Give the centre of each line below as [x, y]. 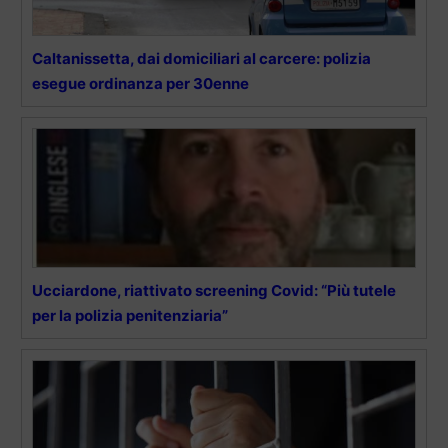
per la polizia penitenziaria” [130, 316]
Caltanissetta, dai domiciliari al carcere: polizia [201, 59]
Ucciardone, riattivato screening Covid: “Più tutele [214, 291]
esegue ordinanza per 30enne [140, 84]
